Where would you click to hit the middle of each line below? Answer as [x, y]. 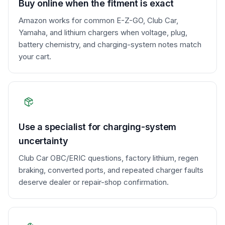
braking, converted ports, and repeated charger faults [111, 170]
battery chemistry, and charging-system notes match [110, 44]
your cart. [35, 57]
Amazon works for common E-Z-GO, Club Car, [98, 20]
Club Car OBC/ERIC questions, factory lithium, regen [108, 158]
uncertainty [43, 141]
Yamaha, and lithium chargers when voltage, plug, [103, 32]
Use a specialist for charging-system [97, 127]
